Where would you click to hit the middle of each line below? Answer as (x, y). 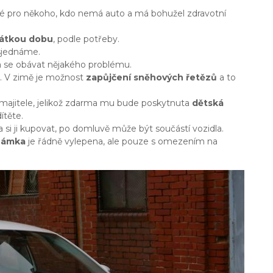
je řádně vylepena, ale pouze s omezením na (122, 142)
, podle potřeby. (86, 39)
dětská (208, 103)
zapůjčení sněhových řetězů (151, 78)
